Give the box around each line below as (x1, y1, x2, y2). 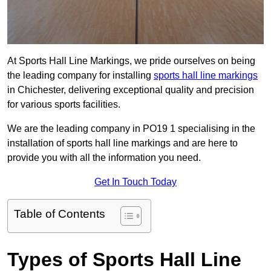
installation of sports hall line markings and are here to (7, 138, 238, 149)
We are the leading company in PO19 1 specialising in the (7, 123, 255, 134)
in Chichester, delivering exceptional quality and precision (7, 85, 254, 96)
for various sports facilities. (7, 99, 120, 110)
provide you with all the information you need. (7, 152, 201, 163)
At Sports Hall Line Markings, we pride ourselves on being (7, 56, 255, 67)
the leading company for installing (7, 70, 154, 81)
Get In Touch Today (94, 177, 177, 188)
